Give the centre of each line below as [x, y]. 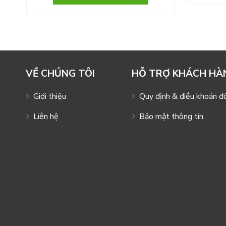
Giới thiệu [49, 97]
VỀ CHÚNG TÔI [60, 74]
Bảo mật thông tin [171, 117]
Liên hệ [46, 117]
